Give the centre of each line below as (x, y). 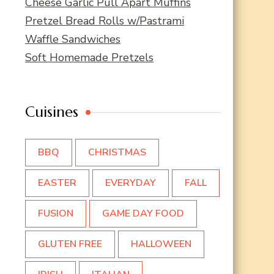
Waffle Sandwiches (73, 39)
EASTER (57, 183)
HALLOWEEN (161, 244)
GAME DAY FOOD (143, 214)
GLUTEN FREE (70, 244)
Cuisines (52, 112)
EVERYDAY (131, 183)
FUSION (56, 214)
